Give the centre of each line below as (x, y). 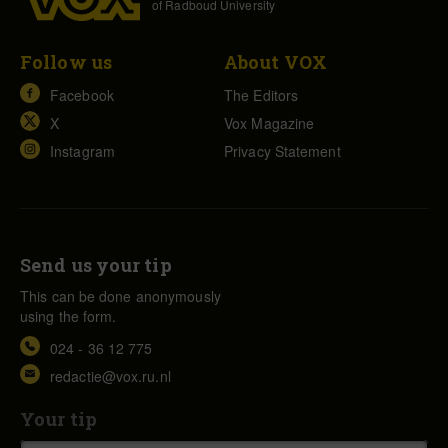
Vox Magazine (269, 122)
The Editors (261, 94)
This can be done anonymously (120, 295)
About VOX (275, 61)
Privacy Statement (282, 150)
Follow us (66, 61)
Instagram (82, 150)
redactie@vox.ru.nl (110, 375)
